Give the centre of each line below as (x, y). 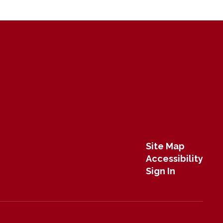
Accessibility (174, 158)
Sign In (160, 171)
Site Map (165, 146)
